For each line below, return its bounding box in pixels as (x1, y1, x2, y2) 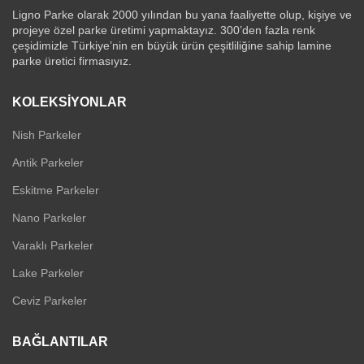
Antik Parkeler (12, 155, 84, 169)
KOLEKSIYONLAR (12, 94, 127, 109)
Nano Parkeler (12, 210, 86, 224)
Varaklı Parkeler (12, 238, 93, 252)
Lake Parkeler (12, 266, 84, 279)
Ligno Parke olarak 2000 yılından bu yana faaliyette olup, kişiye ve (12, 7, 352, 21)
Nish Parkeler (12, 128, 81, 141)
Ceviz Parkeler (12, 293, 87, 307)
